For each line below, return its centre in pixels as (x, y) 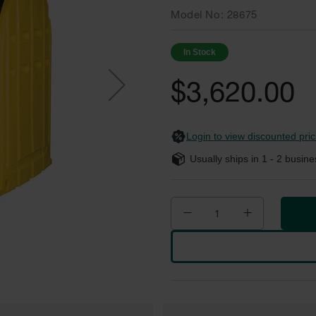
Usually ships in (226, 159)
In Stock (200, 52)
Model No (196, 16)
